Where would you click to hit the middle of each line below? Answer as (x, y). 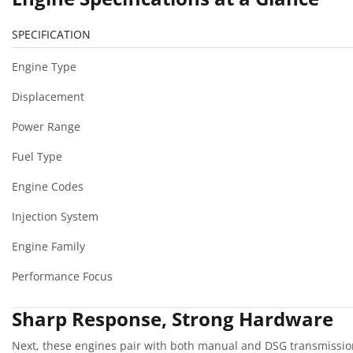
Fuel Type (37, 157)
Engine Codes (48, 187)
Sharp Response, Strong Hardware (173, 319)
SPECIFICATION (51, 35)
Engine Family (48, 247)
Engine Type (44, 67)
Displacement (48, 97)
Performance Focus (62, 277)
